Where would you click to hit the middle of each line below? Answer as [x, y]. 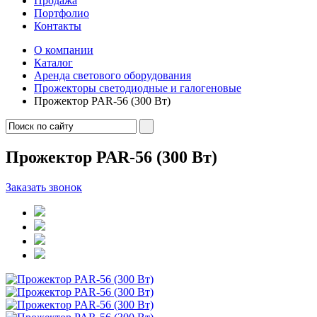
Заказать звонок [44, 187]
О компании [64, 50]
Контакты [58, 26]
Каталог [53, 63]
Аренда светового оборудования [113, 75]
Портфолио [62, 13]
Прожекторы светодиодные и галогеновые [138, 88]
